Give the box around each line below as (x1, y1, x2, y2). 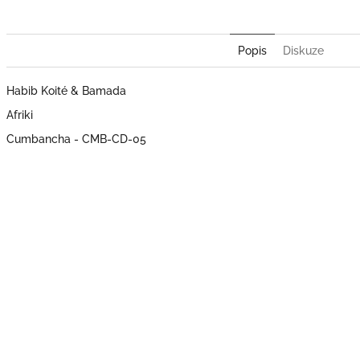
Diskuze (282, 44, 324, 58)
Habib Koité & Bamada (6, 84, 129, 98)
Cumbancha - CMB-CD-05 (6, 133, 146, 146)
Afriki (6, 108, 33, 122)
